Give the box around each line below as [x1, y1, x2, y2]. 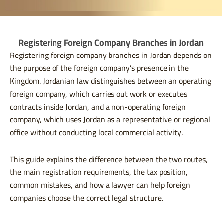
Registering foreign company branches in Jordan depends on [10, 48, 212, 63]
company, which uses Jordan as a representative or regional [10, 112, 210, 127]
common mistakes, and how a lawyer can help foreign [10, 177, 190, 193]
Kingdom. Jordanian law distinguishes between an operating [10, 73, 211, 89]
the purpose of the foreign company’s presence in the [10, 60, 189, 76]
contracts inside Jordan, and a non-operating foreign [10, 99, 186, 114]
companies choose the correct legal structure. [10, 190, 163, 206]
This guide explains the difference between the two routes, [10, 152, 208, 167]
